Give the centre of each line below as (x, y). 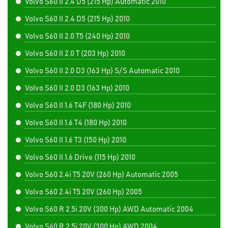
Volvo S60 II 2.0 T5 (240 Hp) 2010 (77, 36)
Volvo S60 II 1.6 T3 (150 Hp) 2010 (76, 140)
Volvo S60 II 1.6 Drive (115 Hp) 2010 (80, 158)
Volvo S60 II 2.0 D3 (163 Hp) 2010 (77, 88)
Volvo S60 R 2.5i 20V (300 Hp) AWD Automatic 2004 (109, 209)
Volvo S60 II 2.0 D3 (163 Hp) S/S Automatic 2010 (102, 71)
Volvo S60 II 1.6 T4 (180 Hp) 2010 (76, 123)
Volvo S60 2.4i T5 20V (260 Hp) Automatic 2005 (102, 175)
